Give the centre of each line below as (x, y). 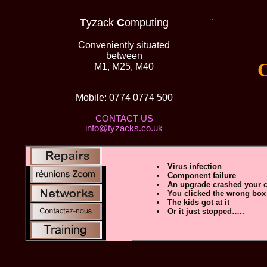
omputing (146, 23)
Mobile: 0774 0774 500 (124, 97)
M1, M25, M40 (124, 66)
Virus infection (195, 167)
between (124, 56)
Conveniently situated (124, 45)
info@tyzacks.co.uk (124, 128)
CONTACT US (124, 119)
